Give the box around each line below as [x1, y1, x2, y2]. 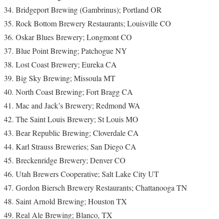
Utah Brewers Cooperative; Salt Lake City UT [16, 169, 159, 179]
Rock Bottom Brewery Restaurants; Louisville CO [16, 18, 171, 28]
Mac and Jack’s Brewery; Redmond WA [16, 100, 140, 110]
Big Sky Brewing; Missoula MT [16, 73, 115, 83]
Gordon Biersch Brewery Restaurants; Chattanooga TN [16, 182, 187, 193]
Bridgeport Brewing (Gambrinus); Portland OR [16, 4, 162, 15]
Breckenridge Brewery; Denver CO [16, 155, 126, 165]
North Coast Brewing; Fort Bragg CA [16, 87, 133, 97]
